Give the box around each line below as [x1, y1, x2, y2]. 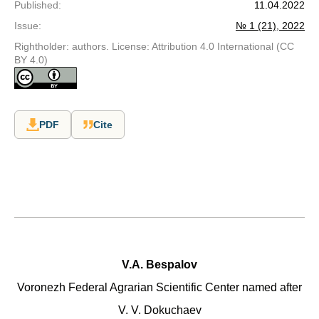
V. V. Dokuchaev [117, 304, 202, 316]
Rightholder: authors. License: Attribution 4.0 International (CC [14, 41, 294, 52]
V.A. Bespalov [122, 258, 197, 271]
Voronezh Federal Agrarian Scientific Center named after [17, 281, 302, 293]
